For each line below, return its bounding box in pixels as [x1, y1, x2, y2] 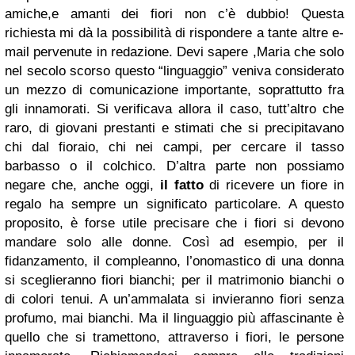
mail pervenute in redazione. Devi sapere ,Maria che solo [5, 44, 344, 59]
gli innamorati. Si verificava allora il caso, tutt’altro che [5, 101, 344, 116]
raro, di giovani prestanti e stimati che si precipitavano [5, 120, 344, 136]
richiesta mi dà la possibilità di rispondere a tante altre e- [5, 25, 344, 40]
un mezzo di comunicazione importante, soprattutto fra [5, 82, 344, 97]
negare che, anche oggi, [5, 177, 160, 193]
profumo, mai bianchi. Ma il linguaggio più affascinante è [5, 311, 344, 326]
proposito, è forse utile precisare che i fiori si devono [5, 216, 344, 231]
